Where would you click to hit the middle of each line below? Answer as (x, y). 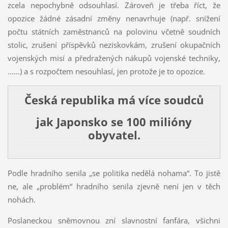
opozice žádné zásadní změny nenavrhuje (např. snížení (114, 19)
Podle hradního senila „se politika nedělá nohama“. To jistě (114, 173)
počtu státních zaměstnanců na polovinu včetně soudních (114, 32)
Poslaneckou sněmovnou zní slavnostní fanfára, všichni (114, 220)
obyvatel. (114, 135)
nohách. (21, 199)
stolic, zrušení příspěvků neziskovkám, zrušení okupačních (114, 45)
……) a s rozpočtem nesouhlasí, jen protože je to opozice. (106, 72)
